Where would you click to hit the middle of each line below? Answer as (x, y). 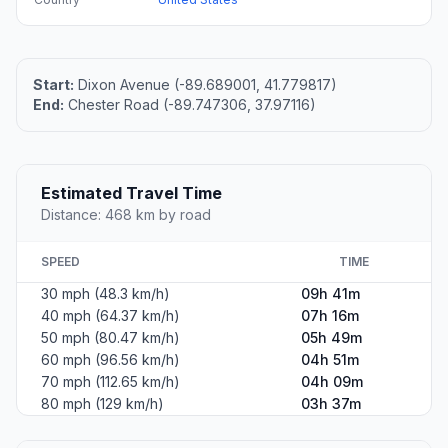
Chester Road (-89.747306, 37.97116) (190, 105)
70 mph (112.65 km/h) (110, 382)
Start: (53, 85)
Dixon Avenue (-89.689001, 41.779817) (205, 85)
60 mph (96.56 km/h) (110, 360)
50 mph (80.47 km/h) (110, 338)
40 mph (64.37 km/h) (110, 316)
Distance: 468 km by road (126, 215)
